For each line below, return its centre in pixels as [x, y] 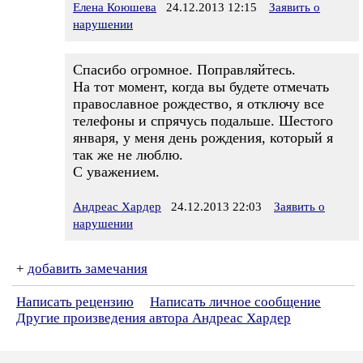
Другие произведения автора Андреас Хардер [154, 318]
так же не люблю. [128, 155]
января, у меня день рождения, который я [203, 138]
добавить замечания [88, 269]
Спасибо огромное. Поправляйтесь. [184, 70]
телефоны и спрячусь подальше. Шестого [203, 121]
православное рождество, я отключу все [199, 104]
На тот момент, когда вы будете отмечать [201, 87]
